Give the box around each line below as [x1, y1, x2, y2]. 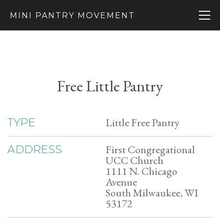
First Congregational [106, 142, 195, 157]
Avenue [106, 175, 137, 189]
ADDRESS [7, 143, 62, 156]
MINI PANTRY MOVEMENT [10, 11, 135, 20]
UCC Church [106, 153, 164, 167]
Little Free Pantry [106, 115, 180, 130]
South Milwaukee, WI [106, 186, 198, 200]
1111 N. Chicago [106, 164, 177, 178]
